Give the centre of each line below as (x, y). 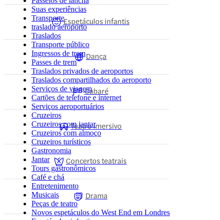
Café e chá (48, 177)
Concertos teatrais (96, 160)
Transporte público (60, 44)
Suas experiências (59, 9)
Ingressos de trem (58, 53)
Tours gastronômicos (64, 168)
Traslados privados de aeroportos (82, 71)
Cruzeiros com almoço (66, 133)
